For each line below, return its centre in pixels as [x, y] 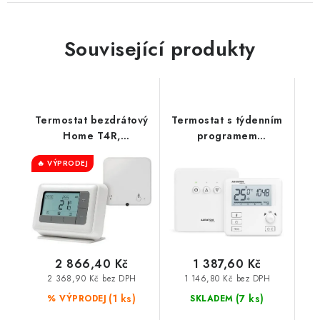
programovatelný [91, 151]
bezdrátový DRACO [227, 151]
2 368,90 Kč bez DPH [92, 278]
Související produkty [160, 49]
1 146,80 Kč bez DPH [227, 278]
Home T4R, [92, 136]
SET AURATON [227, 167]
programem [227, 136]
